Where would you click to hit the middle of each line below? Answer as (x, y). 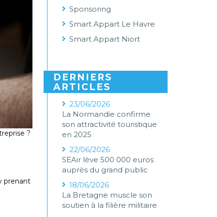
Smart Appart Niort (105, 39)
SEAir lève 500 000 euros (108, 160)
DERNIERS (83, 77)
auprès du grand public (105, 170)
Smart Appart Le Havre (112, 24)
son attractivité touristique (110, 124)
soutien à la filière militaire (110, 205)
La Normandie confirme (107, 114)
